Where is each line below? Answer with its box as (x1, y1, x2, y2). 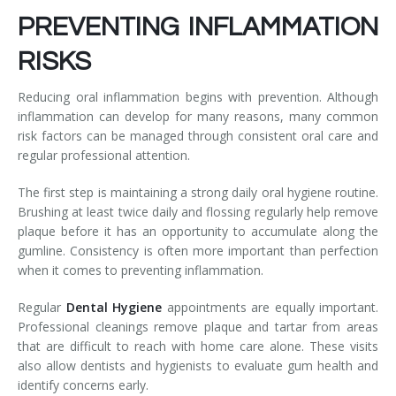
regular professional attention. (18, 146, 190, 164)
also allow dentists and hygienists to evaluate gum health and (18, 356, 378, 374)
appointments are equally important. (162, 298, 378, 316)
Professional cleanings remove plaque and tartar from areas (18, 317, 378, 335)
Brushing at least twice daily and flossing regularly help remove (18, 202, 378, 220)
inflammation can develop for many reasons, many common (18, 107, 378, 125)
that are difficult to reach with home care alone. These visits (18, 337, 378, 354)
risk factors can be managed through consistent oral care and (18, 126, 378, 144)
